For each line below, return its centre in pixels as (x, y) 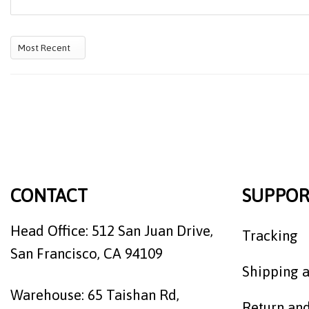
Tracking (270, 235)
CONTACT (49, 196)
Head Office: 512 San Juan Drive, (112, 231)
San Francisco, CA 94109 (87, 254)
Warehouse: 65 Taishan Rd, (95, 295)
